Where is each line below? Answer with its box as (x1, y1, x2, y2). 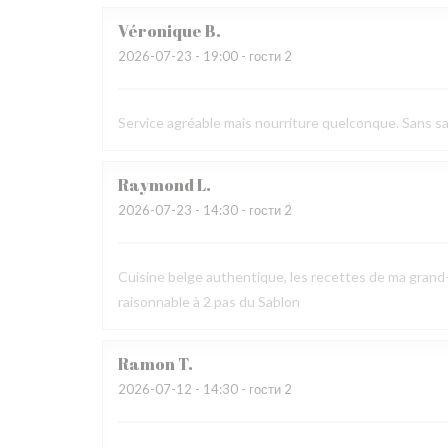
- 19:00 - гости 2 (192, 48, 292, 64)
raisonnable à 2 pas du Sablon (118, 293, 300, 310)
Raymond (118, 174, 194, 196)
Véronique (118, 20, 202, 42)
